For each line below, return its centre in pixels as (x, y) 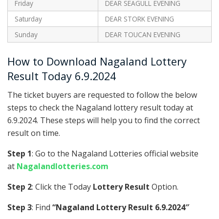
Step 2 (20, 187)
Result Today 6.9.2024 (62, 76)
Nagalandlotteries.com (63, 166)
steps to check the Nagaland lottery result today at (100, 108)
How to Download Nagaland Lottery (97, 61)
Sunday (26, 34)
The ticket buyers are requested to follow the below (102, 95)
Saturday (28, 19)
